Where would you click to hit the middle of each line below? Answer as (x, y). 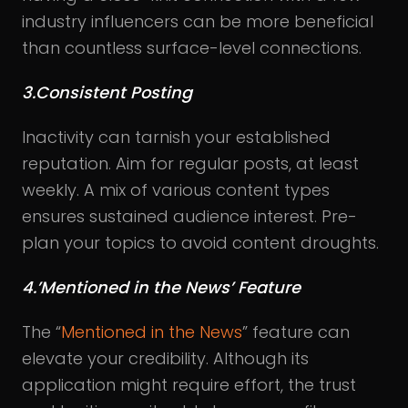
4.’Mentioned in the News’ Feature (161, 287)
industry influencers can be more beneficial (198, 21)
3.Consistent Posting (107, 92)
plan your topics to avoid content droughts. (200, 242)
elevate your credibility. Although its (165, 358)
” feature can (296, 331)
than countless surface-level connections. (192, 47)
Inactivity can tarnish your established (176, 137)
